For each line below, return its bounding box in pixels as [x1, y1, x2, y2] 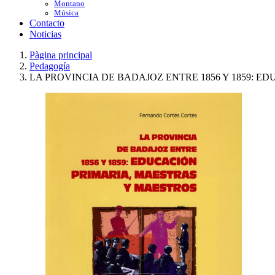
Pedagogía [29, 61, 70, 71]
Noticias [29, 29, 61, 39]
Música [54, 9, 79, 17]
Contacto [29, 18, 64, 28]
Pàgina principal [29, 50, 92, 60]
